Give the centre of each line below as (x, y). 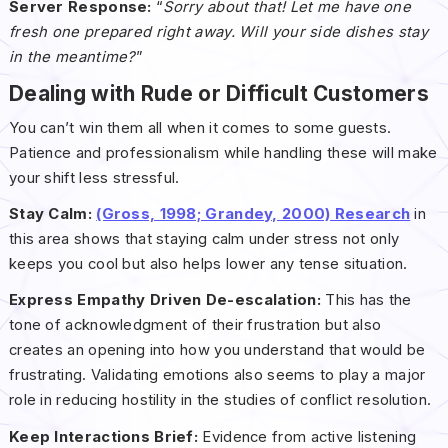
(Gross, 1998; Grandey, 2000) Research (253, 214)
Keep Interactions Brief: (103, 436)
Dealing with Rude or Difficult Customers (218, 94)
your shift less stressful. (94, 178)
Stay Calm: (50, 214)
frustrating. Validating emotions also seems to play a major (217, 375)
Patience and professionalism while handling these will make (223, 153)
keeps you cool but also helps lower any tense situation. (208, 264)
